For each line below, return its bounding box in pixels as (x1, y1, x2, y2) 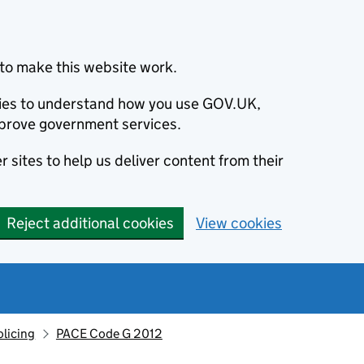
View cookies (196, 214, 282, 232)
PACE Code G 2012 (55, 326, 162, 341)
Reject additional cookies (6, 214, 174, 232)
